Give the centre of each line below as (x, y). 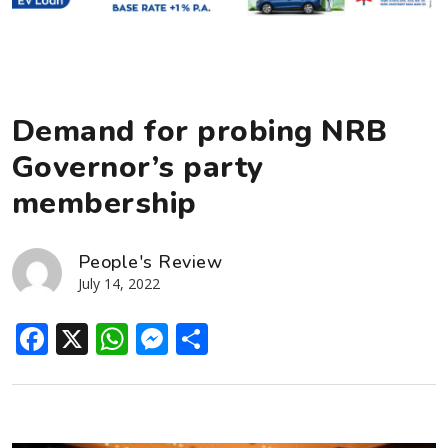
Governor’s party (138, 167)
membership (104, 203)
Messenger (252, 338)
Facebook (120, 338)
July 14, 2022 (119, 283)
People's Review (150, 261)
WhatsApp (207, 338)
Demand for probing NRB (200, 131)
